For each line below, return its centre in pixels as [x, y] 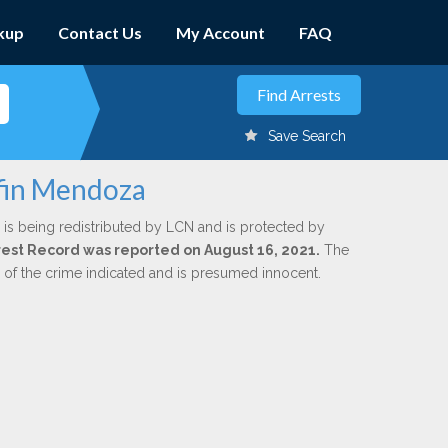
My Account [220, 32]
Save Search [307, 136]
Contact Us [100, 32]
